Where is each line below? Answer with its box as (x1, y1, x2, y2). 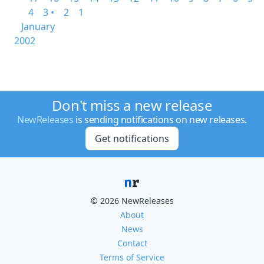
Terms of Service (100, 252, 164, 263)
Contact (117, 237, 147, 249)
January (21, 20, 55, 33)
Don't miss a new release (51, 95, 213, 115)
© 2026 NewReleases (90, 195, 174, 206)
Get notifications (94, 132, 169, 145)
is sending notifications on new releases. (73, 113, 247, 126)
